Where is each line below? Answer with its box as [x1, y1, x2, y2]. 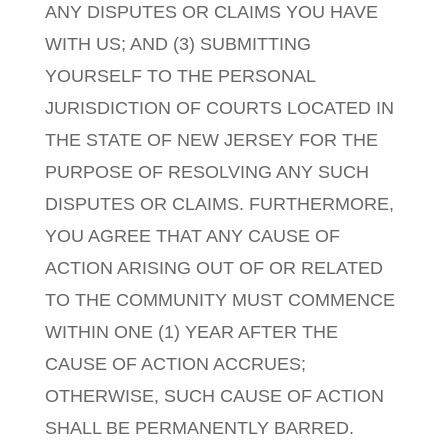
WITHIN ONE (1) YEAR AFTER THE [44, 322, 338, 342]
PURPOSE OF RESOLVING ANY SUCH [44, 162, 369, 182]
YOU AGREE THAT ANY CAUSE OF [44, 226, 340, 246]
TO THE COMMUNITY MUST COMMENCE [44, 290, 395, 310]
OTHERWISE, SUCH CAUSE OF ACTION [44, 386, 384, 406]
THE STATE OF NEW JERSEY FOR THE [44, 130, 378, 150]
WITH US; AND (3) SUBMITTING [44, 34, 311, 54]
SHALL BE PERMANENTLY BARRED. [44, 418, 354, 438]
